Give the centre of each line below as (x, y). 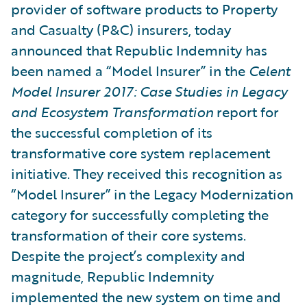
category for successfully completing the (140, 214)
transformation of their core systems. (128, 235)
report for (246, 112)
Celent (269, 71)
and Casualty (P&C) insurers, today (121, 29)
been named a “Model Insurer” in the (130, 71)
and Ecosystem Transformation (112, 112)
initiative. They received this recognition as (147, 173)
